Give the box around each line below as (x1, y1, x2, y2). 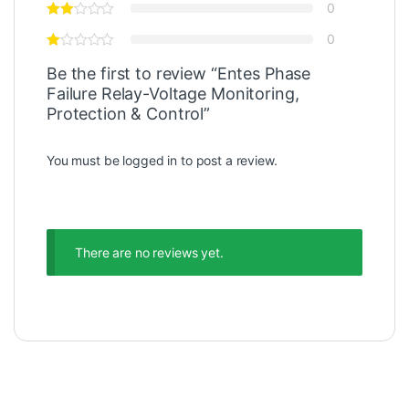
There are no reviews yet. (75, 244, 224, 260)
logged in (122, 152, 178, 168)
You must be (47, 152, 123, 168)
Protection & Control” (47, 103, 211, 123)
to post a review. (177, 152, 278, 168)
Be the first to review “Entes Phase (47, 63, 311, 83)
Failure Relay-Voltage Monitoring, (47, 83, 299, 103)
